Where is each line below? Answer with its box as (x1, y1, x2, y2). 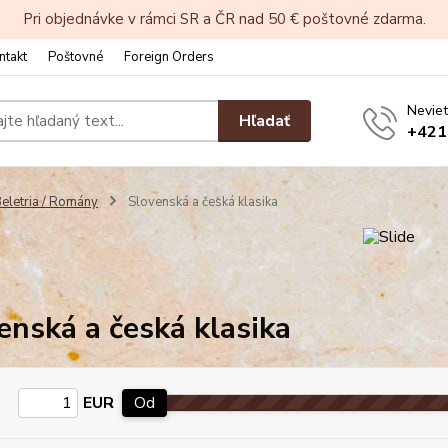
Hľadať (239, 109, 291, 132)
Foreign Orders (124, 48, 214, 66)
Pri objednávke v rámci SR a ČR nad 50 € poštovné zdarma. (22, 9, 426, 29)
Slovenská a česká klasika (124, 193, 278, 211)
